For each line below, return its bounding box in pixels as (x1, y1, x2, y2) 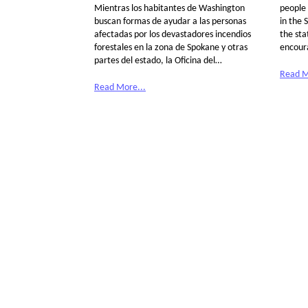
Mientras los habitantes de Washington (94, 3, 245, 14)
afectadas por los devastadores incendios (94, 30, 251, 41)
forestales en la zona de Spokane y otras (94, 43, 247, 54)
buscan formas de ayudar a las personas (94, 16, 246, 27)
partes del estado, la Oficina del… (94, 56, 222, 67)
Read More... (94, 82, 146, 93)
